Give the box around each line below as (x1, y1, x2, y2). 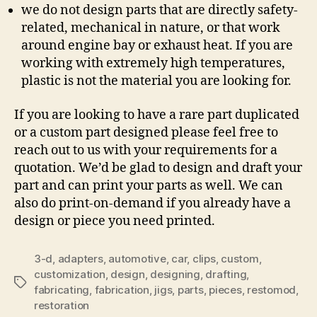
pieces (209, 282, 242, 296)
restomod (247, 282, 296, 296)
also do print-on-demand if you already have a (14, 195, 291, 212)
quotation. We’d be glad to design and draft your (14, 159, 302, 176)
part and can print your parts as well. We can (14, 177, 283, 194)
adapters (57, 251, 103, 265)
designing (150, 267, 200, 281)
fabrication (94, 282, 149, 296)
